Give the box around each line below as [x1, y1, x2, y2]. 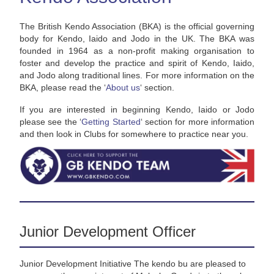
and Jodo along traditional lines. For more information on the [20, 70, 254, 80]
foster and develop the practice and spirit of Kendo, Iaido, [20, 58, 254, 68]
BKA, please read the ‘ [20, 83, 106, 92]
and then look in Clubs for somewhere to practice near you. [20, 129, 248, 139]
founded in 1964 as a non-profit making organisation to [20, 46, 254, 56]
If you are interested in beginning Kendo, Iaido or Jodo [20, 105, 254, 114]
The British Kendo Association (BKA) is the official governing [20, 21, 254, 31]
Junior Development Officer [20, 223, 196, 240]
